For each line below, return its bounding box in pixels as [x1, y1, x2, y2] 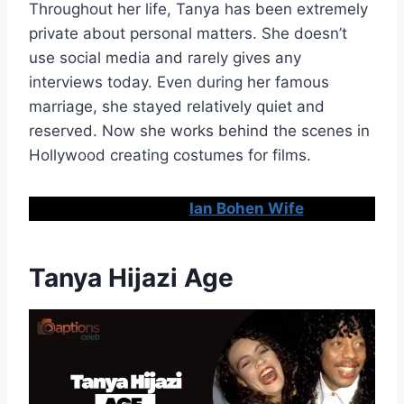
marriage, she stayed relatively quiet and [29, 97, 325, 116]
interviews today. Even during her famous [29, 73, 329, 92]
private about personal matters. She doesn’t [29, 24, 347, 43]
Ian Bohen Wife [188, 199, 304, 218]
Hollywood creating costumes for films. [29, 146, 311, 165]
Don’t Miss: [100, 199, 186, 218]
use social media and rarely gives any [29, 49, 301, 68]
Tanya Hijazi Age [29, 262, 234, 294]
